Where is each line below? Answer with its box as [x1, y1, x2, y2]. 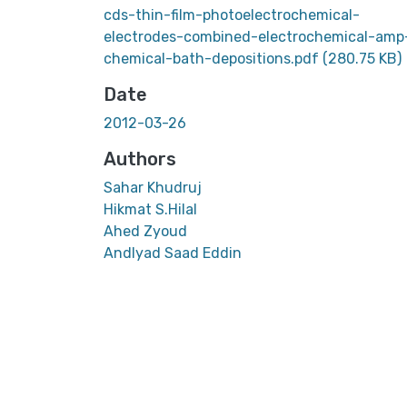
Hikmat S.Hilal [104, 200, 197, 218]
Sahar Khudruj [104, 178, 202, 196]
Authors [104, 147, 176, 170]
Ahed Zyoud [104, 222, 187, 240]
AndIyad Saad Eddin [104, 243, 242, 262]
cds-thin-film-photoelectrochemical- [104, 5, 360, 24]
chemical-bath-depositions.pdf [104, 49, 323, 67]
